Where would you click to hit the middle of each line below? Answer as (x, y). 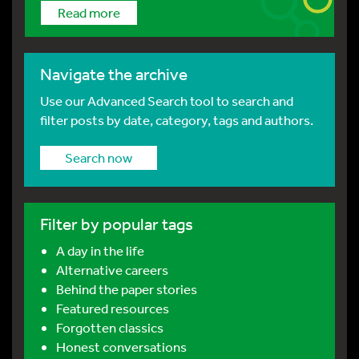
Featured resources (113, 308)
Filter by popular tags (117, 224)
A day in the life (100, 250)
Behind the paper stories (127, 289)
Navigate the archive (114, 74)
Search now (99, 157)
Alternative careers (112, 270)
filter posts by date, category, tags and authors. (177, 120)
